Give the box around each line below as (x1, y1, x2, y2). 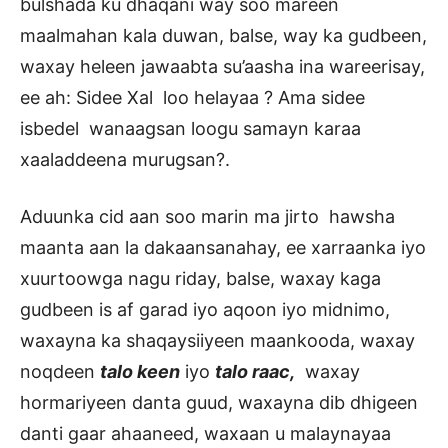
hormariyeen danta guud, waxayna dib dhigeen (20, 392, 418, 414)
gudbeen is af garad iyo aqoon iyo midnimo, (20, 299, 390, 321)
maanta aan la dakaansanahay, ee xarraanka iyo (20, 237, 426, 259)
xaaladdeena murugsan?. (20, 149, 230, 171)
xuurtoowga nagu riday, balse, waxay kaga (20, 268, 381, 290)
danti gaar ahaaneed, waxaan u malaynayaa (20, 423, 391, 445)
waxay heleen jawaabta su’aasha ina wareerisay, (20, 56, 425, 78)
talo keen (100, 361, 180, 383)
